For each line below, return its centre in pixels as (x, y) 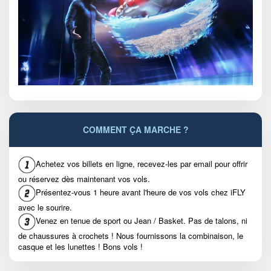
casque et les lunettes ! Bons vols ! (80, 246)
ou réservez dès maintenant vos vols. (84, 178)
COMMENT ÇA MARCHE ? (135, 129)
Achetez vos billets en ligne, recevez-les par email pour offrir (142, 163)
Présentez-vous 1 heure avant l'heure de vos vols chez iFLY (141, 192)
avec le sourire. (45, 207)
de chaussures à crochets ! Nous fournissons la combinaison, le (131, 235)
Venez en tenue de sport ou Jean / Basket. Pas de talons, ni (142, 220)
